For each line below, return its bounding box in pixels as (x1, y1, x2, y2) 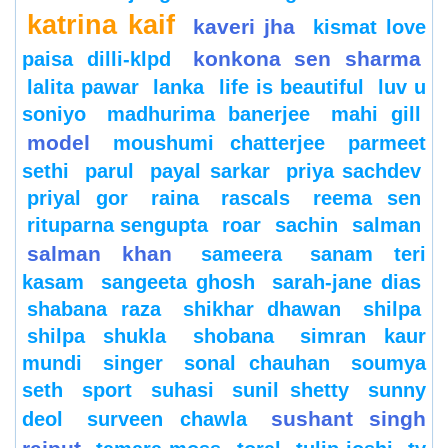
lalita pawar (27, 76, 139, 98)
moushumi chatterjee (113, 132, 325, 154)
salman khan (27, 242, 172, 265)
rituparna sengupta (27, 214, 208, 236)
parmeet (348, 132, 427, 154)
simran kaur (299, 325, 426, 347)
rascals (221, 187, 291, 209)
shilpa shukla (27, 325, 167, 347)
